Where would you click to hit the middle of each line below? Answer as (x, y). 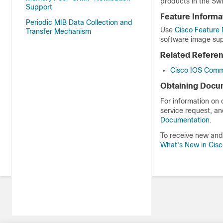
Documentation (185, 120)
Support (39, 7)
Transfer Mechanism (58, 31)
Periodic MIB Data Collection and (79, 22)
